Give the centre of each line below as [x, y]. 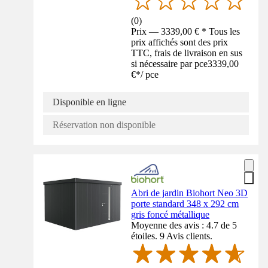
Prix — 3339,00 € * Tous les [186, 31]
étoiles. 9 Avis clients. [172, 236]
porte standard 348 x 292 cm [185, 203]
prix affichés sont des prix [180, 42]
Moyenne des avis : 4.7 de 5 [184, 225]
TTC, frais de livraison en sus [187, 53]
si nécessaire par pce [170, 63]
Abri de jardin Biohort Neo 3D [190, 193]
